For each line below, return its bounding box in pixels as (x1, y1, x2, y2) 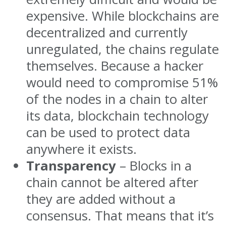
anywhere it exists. (26, 140, 137, 158)
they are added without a (26, 190, 176, 208)
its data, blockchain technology (26, 106, 209, 125)
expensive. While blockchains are (26, 7, 219, 25)
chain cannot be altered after (26, 173, 198, 191)
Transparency (26, 156, 116, 175)
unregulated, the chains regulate (26, 40, 219, 58)
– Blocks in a (116, 156, 192, 175)
